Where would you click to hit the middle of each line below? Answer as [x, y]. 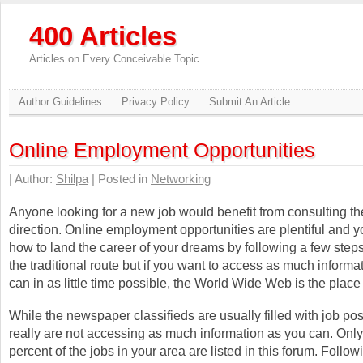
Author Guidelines [60, 102]
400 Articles [103, 36]
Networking [181, 179]
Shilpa [72, 179]
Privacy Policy [156, 102]
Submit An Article [250, 102]
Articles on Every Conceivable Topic [114, 59]
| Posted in [120, 179]
